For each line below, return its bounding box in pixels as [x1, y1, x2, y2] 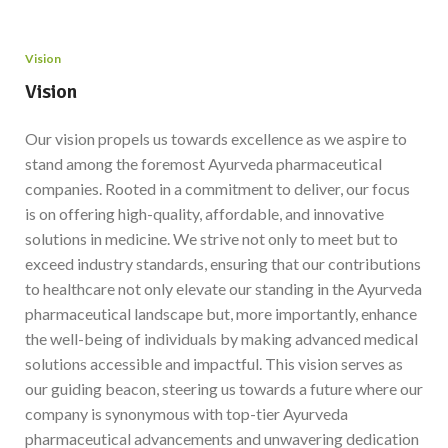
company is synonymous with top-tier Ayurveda [25, 404, 348, 423]
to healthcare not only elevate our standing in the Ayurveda [25, 279, 422, 298]
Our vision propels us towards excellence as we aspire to [25, 129, 407, 148]
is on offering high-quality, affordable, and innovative [25, 204, 384, 223]
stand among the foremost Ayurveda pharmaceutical [25, 154, 382, 173]
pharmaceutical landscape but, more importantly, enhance [25, 304, 417, 323]
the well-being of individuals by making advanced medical [25, 329, 418, 348]
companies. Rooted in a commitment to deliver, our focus [25, 179, 410, 198]
